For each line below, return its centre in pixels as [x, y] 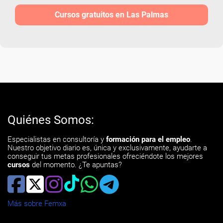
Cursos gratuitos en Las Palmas [111, 15]
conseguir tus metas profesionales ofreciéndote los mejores [105, 156]
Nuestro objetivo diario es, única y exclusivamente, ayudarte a [107, 148]
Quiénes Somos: [51, 120]
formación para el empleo [148, 139]
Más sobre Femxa [37, 204]
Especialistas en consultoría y [57, 139]
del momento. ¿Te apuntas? [76, 165]
